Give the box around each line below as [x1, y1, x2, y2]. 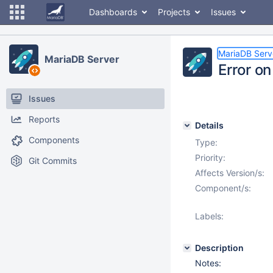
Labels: [195, 211, 224, 221]
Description [195, 243, 244, 253]
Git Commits [29, 155, 77, 166]
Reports [29, 114, 60, 124]
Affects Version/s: [195, 168, 264, 178]
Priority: [195, 152, 225, 163]
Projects [158, 7, 190, 17]
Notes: [195, 258, 221, 268]
